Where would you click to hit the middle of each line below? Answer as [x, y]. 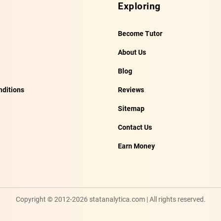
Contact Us [135, 127]
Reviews [131, 90]
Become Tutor [140, 34]
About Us [132, 52]
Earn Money [136, 146]
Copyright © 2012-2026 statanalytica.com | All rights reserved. [110, 200]
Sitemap [131, 109]
